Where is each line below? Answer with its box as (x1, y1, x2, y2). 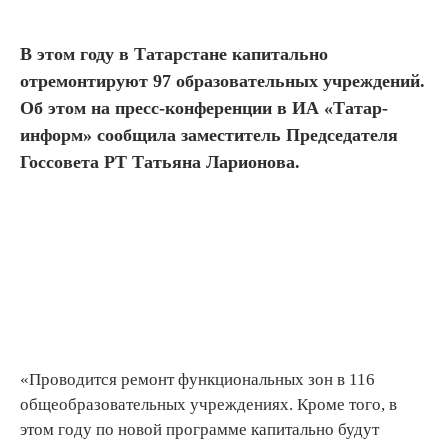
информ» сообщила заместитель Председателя (20, 124, 398, 145)
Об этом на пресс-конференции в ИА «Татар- (20, 97, 388, 118)
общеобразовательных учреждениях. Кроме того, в (20, 394, 397, 414)
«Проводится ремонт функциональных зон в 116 (20, 369, 375, 389)
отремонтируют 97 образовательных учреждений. (20, 70, 425, 91)
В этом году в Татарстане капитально (20, 43, 328, 64)
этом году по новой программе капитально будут (20, 419, 379, 439)
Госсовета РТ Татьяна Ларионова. (20, 151, 300, 172)
